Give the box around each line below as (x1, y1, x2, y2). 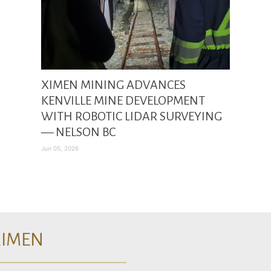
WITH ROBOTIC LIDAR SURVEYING (41, 109, 222, 123)
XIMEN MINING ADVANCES (41, 78, 186, 91)
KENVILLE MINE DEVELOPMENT (41, 94, 205, 107)
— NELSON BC (41, 125, 116, 139)
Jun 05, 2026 (41, 145, 79, 152)
